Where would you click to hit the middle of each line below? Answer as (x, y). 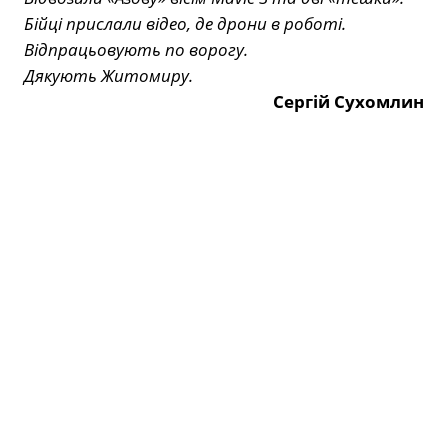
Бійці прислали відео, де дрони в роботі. (185, 24)
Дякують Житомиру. (108, 76)
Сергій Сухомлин (348, 102)
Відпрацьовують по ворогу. (136, 50)
